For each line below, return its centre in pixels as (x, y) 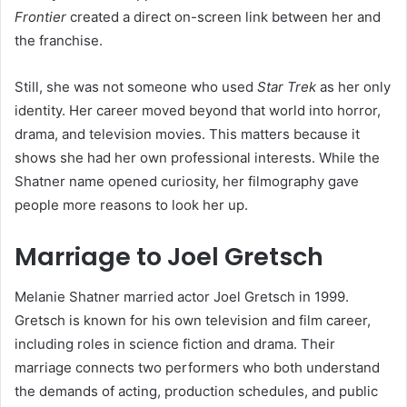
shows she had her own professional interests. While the (197, 157)
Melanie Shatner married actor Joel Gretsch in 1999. (182, 297)
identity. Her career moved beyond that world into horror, (198, 110)
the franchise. (59, 40)
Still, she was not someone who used (136, 86)
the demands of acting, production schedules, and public (196, 392)
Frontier (40, 16)
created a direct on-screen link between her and (223, 16)
